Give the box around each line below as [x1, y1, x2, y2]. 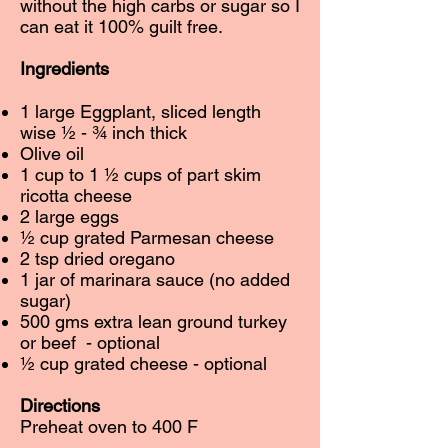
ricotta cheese [20, 185, 132, 206]
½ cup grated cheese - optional [20, 353, 267, 374]
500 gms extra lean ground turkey [20, 311, 287, 332]
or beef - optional [20, 332, 160, 353]
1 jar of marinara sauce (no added [20, 269, 290, 290]
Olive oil [20, 143, 84, 164]
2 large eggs [20, 206, 119, 227]
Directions [20, 395, 100, 416]
